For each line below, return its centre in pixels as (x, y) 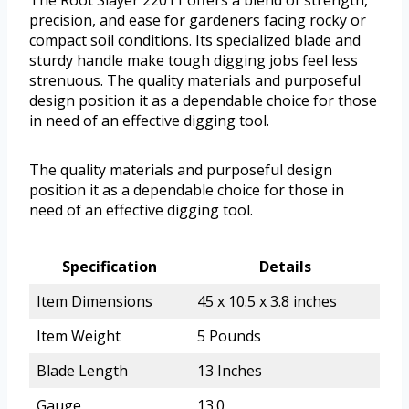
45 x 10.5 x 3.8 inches (267, 302)
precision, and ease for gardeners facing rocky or (198, 21)
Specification (110, 267)
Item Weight (79, 336)
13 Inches (230, 371)
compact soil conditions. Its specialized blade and (195, 41)
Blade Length (82, 371)
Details (285, 267)
